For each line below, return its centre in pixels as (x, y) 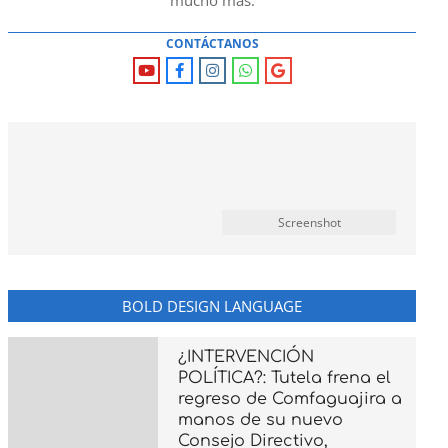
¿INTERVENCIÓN (246, 357)
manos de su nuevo (260, 420)
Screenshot (309, 222)
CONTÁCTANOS (212, 43)
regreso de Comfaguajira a (290, 399)
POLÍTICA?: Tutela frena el (284, 378)
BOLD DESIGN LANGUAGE (212, 306)
